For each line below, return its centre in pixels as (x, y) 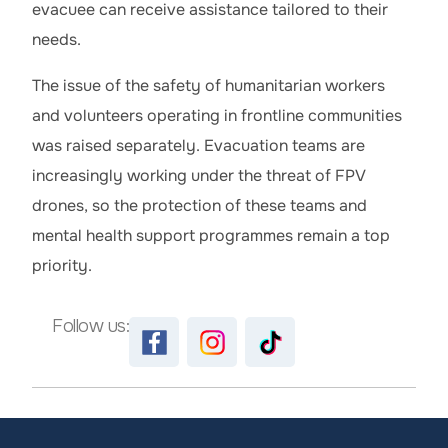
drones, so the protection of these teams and (200, 206)
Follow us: (91, 326)
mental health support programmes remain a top (211, 236)
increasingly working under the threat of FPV (199, 176)
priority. (62, 266)
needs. (57, 40)
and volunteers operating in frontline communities (217, 116)
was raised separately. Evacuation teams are (199, 146)
